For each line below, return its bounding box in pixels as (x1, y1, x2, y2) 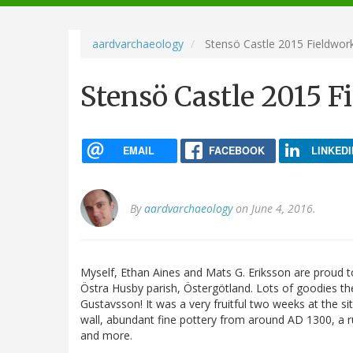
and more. (80, 328, 132, 344)
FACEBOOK (208, 143, 265, 158)
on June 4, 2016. (232, 201, 316, 217)
